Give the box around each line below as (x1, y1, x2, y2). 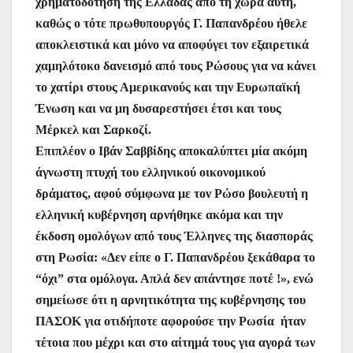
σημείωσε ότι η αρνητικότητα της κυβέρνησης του (35, 293, 306, 307)
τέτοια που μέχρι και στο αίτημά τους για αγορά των (35, 336, 315, 350)
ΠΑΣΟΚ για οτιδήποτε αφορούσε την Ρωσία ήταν (35, 314, 306, 329)
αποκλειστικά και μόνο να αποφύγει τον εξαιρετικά (35, 38, 309, 52)
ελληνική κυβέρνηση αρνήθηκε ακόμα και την (35, 208, 283, 222)
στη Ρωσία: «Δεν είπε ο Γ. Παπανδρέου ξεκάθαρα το (35, 251, 315, 265)
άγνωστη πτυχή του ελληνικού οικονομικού (35, 165, 266, 180)
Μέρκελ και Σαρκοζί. (35, 123, 151, 137)
